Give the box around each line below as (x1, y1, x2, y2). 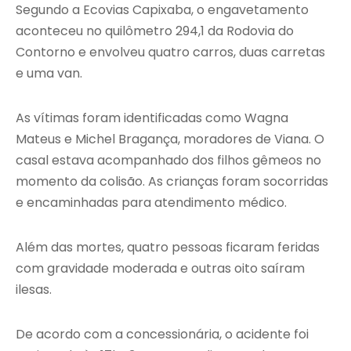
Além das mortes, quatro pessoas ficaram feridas (16, 238, 320, 257)
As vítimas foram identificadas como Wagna (16, 109, 288, 128)
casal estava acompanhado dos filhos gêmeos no (16, 151, 321, 170)
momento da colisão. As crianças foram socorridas (16, 172, 328, 191)
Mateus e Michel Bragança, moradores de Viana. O (16, 130, 324, 149)
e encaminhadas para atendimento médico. (16, 194, 287, 212)
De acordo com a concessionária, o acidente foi (16, 325, 309, 344)
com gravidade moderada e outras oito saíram (16, 259, 305, 278)
